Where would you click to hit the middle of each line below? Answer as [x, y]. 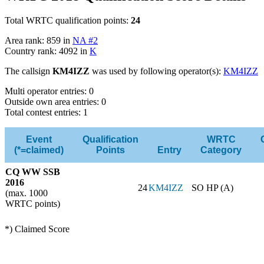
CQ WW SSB [33, 172]
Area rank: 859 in [39, 41]
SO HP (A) [212, 188]
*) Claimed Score [37, 229]
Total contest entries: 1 [46, 113]
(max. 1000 [27, 193]
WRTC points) [33, 204]
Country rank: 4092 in [47, 51]
